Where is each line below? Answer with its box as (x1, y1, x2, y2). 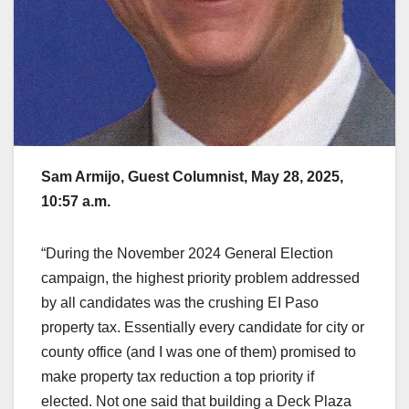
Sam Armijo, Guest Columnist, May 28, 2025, (41, 169, 343, 185)
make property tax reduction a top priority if (41, 369, 314, 385)
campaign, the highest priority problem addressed (41, 270, 360, 287)
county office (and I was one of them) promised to (41, 344, 356, 361)
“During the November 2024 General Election (41, 246, 333, 262)
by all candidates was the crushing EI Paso (41, 295, 319, 311)
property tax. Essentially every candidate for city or (41, 320, 364, 336)
